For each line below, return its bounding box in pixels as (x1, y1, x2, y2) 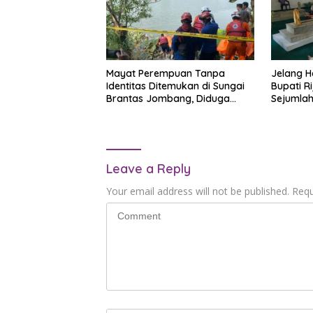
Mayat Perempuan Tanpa (106, 67, 225, 80)
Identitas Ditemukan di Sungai (106, 80, 245, 93)
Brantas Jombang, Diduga (106, 92, 230, 105)
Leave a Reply (106, 161, 191, 177)
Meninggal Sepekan (106, 105, 197, 118)
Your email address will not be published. (106, 184, 289, 198)
